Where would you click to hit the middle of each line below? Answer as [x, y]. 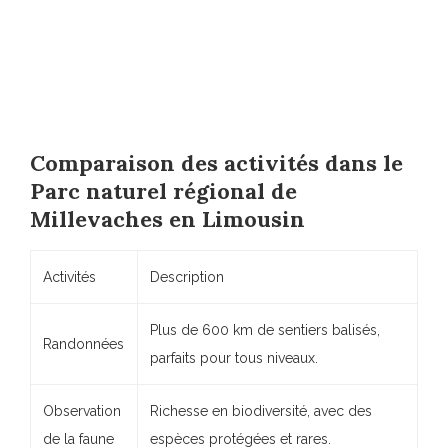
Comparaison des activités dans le [216, 163]
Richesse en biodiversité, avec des [261, 411]
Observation [82, 411]
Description [187, 277]
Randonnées [83, 344]
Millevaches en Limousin [167, 219]
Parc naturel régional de [163, 191]
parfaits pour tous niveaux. [234, 358]
